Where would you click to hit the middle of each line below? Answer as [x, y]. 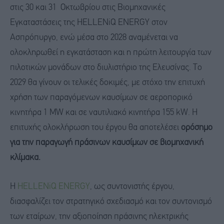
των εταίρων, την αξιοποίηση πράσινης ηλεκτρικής [99, 216]
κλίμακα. [25, 158]
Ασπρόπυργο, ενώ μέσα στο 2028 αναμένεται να [94, 38]
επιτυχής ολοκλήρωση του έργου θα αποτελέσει [95, 128]
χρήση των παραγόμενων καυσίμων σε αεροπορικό [101, 98]
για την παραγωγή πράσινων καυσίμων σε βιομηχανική [107, 143]
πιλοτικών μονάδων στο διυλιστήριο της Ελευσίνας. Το [106, 68]
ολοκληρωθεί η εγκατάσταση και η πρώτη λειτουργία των [111, 53]
